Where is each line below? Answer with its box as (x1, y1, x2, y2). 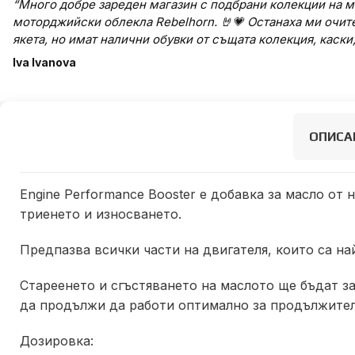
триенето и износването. (20, 206, 181, 222)
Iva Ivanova (13, 55, 76, 69)
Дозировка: (20, 333, 94, 349)
